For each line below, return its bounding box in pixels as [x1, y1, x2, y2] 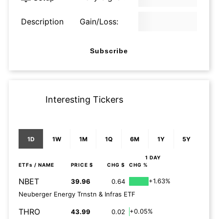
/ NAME [33, 162, 54, 168]
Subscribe [90, 46, 128, 55]
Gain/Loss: [80, 17, 118, 26]
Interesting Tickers [45, 94, 123, 105]
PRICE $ [71, 162, 93, 168]
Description [21, 17, 64, 26]
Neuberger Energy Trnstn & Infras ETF [19, 190, 135, 198]
